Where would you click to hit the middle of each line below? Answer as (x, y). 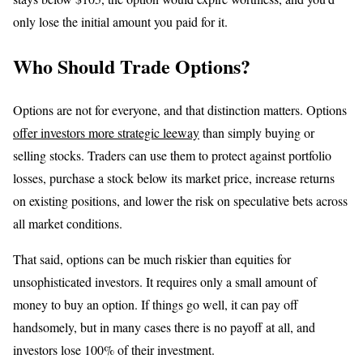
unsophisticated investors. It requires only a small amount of (165, 282)
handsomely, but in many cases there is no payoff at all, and (164, 327)
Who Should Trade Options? (132, 66)
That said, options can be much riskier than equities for (152, 259)
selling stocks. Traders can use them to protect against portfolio (172, 156)
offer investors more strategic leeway (106, 133)
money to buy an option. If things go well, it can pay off (156, 305)
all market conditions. (68, 224)
